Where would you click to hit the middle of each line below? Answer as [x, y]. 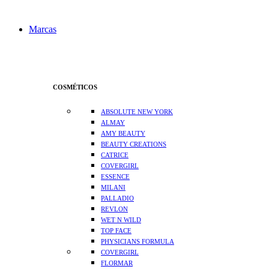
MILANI [113, 188]
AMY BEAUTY [123, 134]
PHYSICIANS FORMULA [138, 242]
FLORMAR [117, 263]
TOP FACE [116, 231]
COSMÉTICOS [75, 87]
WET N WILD [121, 220]
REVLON [114, 209]
